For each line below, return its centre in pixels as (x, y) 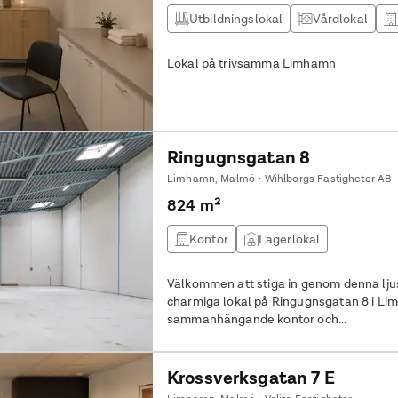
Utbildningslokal (236, 19)
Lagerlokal (289, 239)
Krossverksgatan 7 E (251, 378)
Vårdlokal (340, 19)
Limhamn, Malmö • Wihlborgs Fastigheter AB (279, 179)
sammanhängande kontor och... (257, 319)
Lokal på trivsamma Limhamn (251, 63)
